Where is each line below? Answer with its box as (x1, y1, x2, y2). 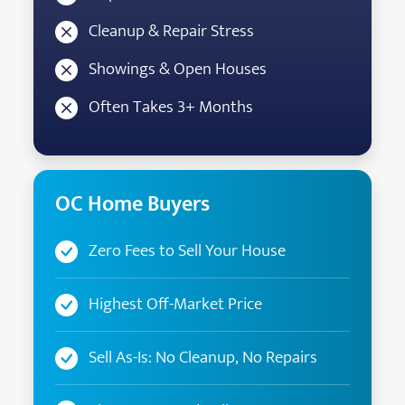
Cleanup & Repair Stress (85, 15, 255, 45)
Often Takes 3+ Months (85, 91, 254, 121)
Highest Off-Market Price (85, 288, 263, 318)
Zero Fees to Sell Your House (85, 235, 287, 265)
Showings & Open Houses (85, 53, 268, 83)
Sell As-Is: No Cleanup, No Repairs (85, 342, 318, 372)
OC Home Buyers (55, 185, 211, 222)
